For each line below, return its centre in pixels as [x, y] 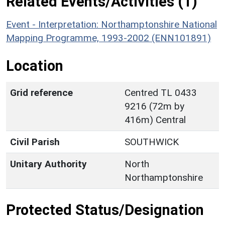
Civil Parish [35, 142]
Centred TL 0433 [161, 92]
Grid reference [41, 92]
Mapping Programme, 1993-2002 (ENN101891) [108, 38]
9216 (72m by [154, 106]
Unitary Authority [48, 164]
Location [35, 66]
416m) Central [155, 120]
